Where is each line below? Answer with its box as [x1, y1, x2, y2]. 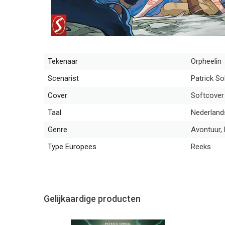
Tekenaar [48, 57, 78, 66]
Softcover [191, 91, 224, 100]
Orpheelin [191, 57, 221, 66]
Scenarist [48, 74, 79, 83]
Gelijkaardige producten [44, 193, 141, 204]
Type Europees [48, 142, 96, 151]
